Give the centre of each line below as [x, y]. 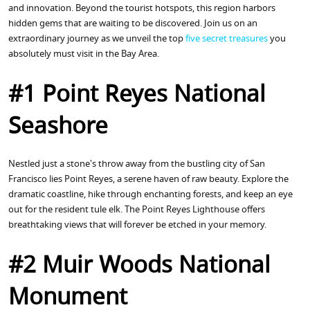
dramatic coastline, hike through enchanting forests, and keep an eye [151, 194]
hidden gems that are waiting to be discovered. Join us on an [133, 24]
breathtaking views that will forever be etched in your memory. [137, 225]
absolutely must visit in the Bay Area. [84, 54]
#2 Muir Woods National [139, 267]
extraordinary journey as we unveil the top [97, 39]
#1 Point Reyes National [137, 96]
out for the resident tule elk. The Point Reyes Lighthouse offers [137, 210]
